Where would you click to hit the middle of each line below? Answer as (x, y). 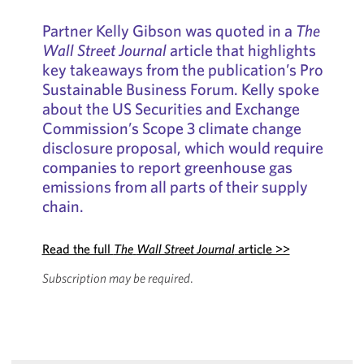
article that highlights (241, 50)
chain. (63, 206)
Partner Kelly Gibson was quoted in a (169, 30)
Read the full (78, 249)
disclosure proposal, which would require (182, 147)
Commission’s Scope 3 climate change (171, 128)
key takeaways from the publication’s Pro (182, 69)
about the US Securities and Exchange (171, 108)
